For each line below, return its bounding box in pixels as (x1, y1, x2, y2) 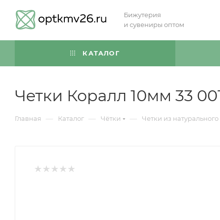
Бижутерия (124, 11, 161, 19)
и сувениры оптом (124, 21, 184, 28)
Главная (15, 114, 41, 122)
